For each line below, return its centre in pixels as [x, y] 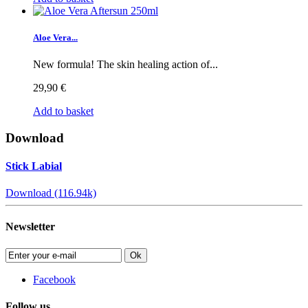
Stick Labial [34, 166]
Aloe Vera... [55, 37]
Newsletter [30, 227]
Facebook [54, 279]
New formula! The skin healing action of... [125, 64]
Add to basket [63, 111]
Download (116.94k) [51, 193]
